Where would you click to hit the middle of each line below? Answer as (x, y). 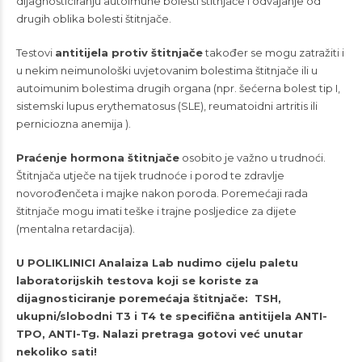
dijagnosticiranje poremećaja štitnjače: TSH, (149, 299)
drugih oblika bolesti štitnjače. (94, 19)
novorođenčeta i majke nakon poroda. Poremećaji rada (162, 194)
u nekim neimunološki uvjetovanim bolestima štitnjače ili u (167, 71)
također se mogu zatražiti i (274, 53)
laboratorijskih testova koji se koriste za (137, 281)
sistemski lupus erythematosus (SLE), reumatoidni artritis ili (167, 106)
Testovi (36, 53)
